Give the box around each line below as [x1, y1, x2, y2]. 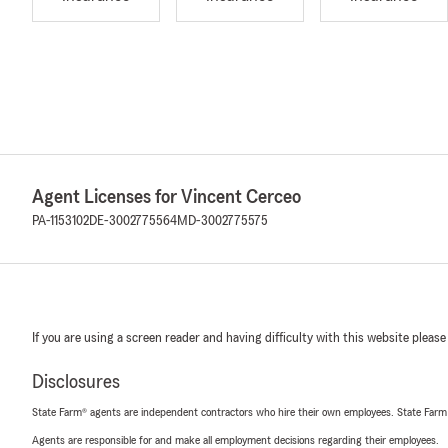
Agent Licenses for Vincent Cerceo [32, 187, 301, 207]
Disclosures [32, 372, 120, 392]
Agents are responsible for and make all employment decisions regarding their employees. [32, 434, 439, 446]
